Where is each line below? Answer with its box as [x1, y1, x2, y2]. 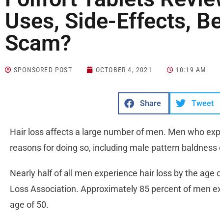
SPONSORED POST [14, 66, 72, 74]
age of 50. [10, 199, 49, 210]
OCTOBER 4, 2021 [95, 66, 152, 74]
